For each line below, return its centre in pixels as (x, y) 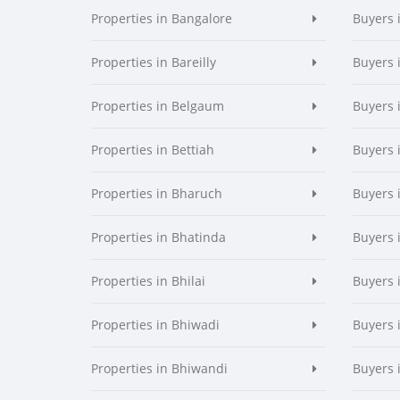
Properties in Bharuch (157, 193)
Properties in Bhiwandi (159, 368)
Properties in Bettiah (153, 150)
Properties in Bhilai (148, 281)
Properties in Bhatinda (158, 237)
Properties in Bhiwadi (155, 325)
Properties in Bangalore (162, 18)
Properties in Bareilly (154, 62)
